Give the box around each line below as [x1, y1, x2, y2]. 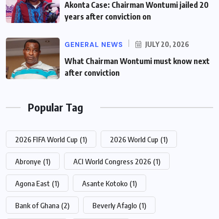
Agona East [15, 179, 50, 188]
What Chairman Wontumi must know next [65, 56, 210, 66]
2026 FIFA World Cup [15, 135, 78, 144]
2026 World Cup [110, 135, 158, 144]
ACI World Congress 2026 [73, 157, 151, 166]
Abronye [15, 157, 41, 166]
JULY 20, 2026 [144, 40, 189, 49]
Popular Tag [28, 100, 83, 114]
